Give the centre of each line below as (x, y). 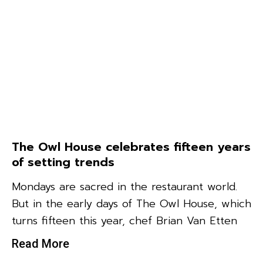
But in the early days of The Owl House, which (131, 204)
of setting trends (63, 162)
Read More (41, 244)
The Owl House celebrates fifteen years (131, 147)
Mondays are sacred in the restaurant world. (127, 187)
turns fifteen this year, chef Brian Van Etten (124, 221)
